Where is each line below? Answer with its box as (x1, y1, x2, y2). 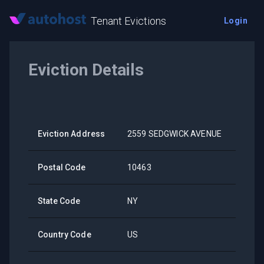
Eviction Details (28, 60, 144, 80)
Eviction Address (38, 129, 105, 138)
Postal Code (38, 163, 86, 172)
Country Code (38, 230, 91, 239)
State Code (38, 196, 81, 206)
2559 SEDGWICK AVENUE (127, 129, 222, 138)
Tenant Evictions (91, 14, 166, 27)
